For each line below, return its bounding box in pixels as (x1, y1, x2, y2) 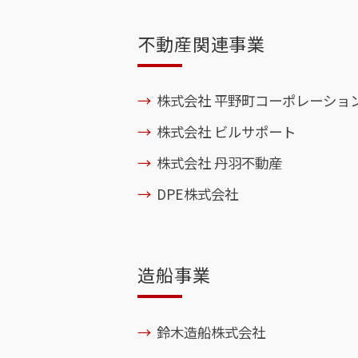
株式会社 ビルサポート (157, 121, 296, 142)
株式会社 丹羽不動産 (157, 153, 283, 173)
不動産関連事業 (137, 30, 266, 56)
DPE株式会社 (157, 184, 239, 205)
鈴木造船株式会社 (157, 321, 266, 342)
